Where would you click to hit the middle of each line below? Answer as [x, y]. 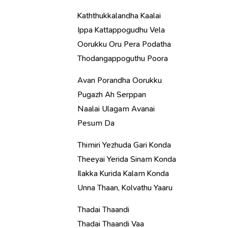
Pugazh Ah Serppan [112, 94]
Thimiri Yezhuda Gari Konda [124, 145]
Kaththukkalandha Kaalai [119, 16]
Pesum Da [96, 123]
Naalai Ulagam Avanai [116, 109]
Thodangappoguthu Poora [123, 58]
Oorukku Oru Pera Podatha [124, 44]
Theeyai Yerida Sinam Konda [127, 159]
